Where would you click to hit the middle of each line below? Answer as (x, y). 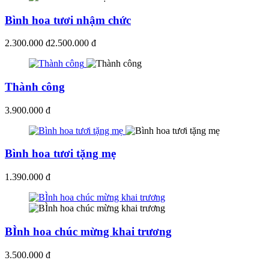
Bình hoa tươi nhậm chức (68, 20)
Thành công (35, 87)
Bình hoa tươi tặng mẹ (60, 154)
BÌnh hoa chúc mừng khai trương (88, 231)
